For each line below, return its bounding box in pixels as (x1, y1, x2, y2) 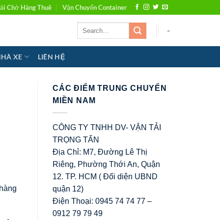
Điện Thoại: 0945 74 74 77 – (53, 196, 152, 205)
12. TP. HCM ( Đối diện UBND (53, 172, 158, 181)
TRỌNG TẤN (53, 135, 99, 144)
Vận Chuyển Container (62, 3, 127, 11)
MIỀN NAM (53, 96, 96, 105)
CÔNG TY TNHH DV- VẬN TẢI (53, 123, 161, 132)
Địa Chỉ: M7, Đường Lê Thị (53, 147, 147, 156)
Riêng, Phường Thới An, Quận (53, 160, 160, 168)
